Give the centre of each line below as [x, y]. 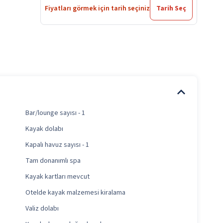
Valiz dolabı [42, 209]
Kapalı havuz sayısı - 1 [57, 145]
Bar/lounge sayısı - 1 [55, 113]
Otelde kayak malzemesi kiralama [75, 193]
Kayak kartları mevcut [57, 177]
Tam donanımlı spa [53, 161]
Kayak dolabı [44, 129]
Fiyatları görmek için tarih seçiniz [97, 9]
